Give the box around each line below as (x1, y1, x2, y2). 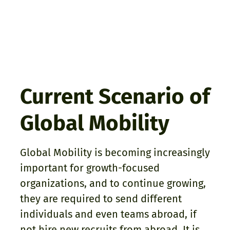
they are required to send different (20, 193, 182, 205)
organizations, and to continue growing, (20, 177, 206, 190)
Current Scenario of (20, 84, 210, 110)
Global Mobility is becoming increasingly (20, 146, 210, 159)
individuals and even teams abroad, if (20, 208, 197, 221)
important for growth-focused (20, 162, 160, 175)
